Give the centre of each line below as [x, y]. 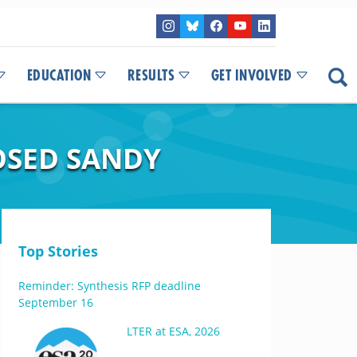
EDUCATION [59, 76]
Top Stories [58, 251]
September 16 [55, 302]
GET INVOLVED [251, 76]
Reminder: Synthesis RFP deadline [109, 286]
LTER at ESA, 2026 [173, 331]
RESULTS [151, 76]
